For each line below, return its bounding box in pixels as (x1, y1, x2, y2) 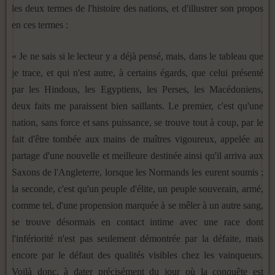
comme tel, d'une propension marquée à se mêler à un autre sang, (12, 199, 263, 211)
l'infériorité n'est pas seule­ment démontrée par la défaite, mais (12, 233, 263, 244)
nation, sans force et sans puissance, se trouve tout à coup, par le (12, 117, 263, 128)
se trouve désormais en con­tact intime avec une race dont (12, 216, 263, 227)
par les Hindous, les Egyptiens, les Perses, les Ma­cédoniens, (12, 83, 263, 95)
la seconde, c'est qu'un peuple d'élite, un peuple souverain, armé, (12, 183, 263, 194)
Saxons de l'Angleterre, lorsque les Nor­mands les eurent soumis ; (12, 166, 263, 177)
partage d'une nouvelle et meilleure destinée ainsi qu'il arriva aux (12, 150, 263, 161)
